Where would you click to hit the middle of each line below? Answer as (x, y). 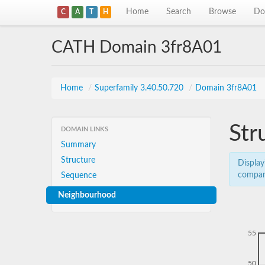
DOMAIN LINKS (85, 129)
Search (179, 12)
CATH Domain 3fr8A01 (137, 47)
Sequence (79, 176)
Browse (223, 12)
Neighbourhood (87, 195)
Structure (78, 160)
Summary (78, 145)
